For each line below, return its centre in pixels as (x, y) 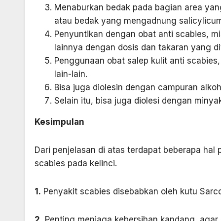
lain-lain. (71, 74)
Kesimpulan (59, 122)
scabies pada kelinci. (76, 164)
